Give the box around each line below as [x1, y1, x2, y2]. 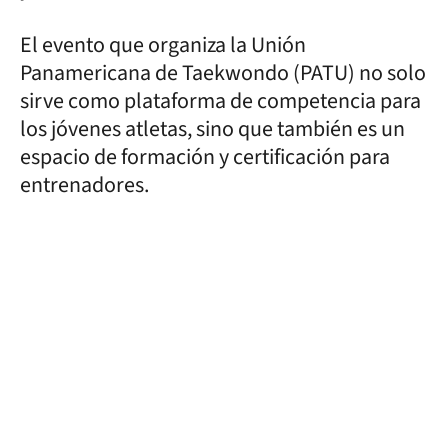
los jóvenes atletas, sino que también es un [20, 112, 405, 145]
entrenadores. [20, 168, 153, 201]
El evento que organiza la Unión [20, 28, 306, 61]
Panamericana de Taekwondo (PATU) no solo [20, 56, 426, 89]
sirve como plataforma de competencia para [20, 84, 421, 117]
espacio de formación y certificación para [20, 140, 390, 173]
